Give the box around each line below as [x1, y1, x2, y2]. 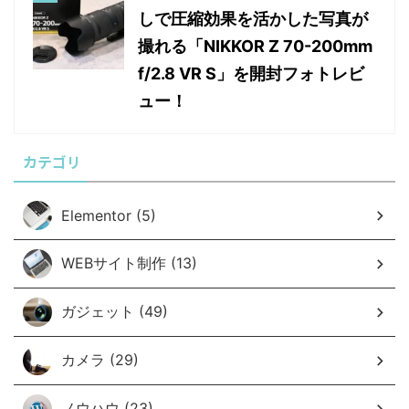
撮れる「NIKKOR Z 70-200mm [138, 37, 372, 57]
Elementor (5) [61, 206, 156, 225]
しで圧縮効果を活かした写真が [138, 9, 368, 29]
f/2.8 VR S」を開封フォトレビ [138, 64, 364, 84]
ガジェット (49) [61, 302, 168, 321]
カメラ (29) [61, 351, 139, 370]
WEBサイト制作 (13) [61, 254, 197, 273]
